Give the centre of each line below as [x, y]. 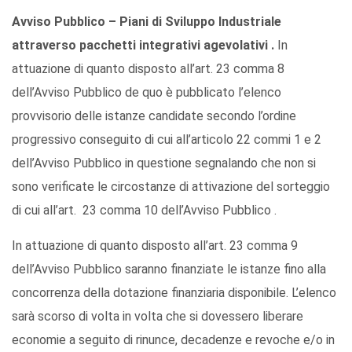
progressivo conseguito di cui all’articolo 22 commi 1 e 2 [167, 139]
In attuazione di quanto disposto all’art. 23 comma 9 [155, 245]
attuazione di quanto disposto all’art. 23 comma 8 [148, 68]
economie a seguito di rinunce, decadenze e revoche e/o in [173, 339]
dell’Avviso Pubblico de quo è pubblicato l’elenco [147, 92]
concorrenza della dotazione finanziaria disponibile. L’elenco [174, 292]
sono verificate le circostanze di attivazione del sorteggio [171, 186]
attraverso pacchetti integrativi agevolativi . [145, 45]
